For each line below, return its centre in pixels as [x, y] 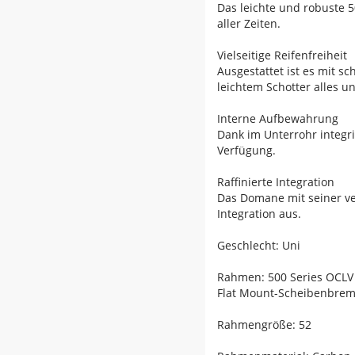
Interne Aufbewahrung [278, 119]
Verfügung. [246, 151]
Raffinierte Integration [276, 182]
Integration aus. [259, 214]
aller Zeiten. [249, 24]
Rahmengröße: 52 [264, 325]
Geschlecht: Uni [259, 246]
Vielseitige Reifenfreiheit [282, 55]
